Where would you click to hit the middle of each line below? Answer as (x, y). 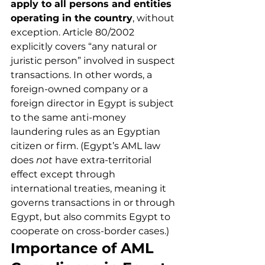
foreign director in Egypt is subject (93, 103)
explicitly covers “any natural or (85, 46)
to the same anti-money (70, 117)
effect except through (64, 174)
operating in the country (72, 18)
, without (155, 18)
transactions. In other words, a (83, 75)
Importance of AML (84, 248)
